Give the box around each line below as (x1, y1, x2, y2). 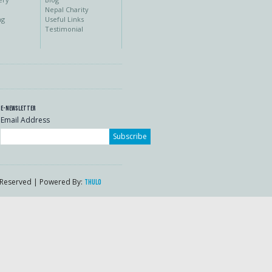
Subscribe (113, 131, 147, 141)
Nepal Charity (45, 5, 89, 14)
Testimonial (45, 24, 84, 33)
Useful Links (45, 15, 84, 24)
